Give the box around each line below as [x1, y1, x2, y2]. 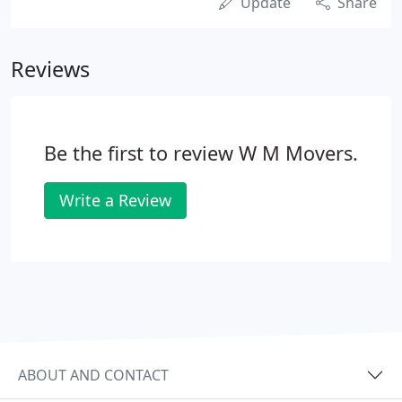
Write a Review [59, 189, 171, 211]
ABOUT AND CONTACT [18, 364, 169, 385]
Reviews [11, 55, 90, 83]
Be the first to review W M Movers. [44, 140, 358, 166]
